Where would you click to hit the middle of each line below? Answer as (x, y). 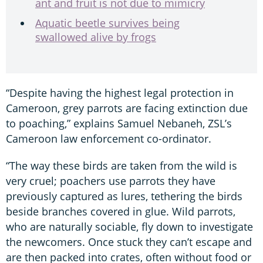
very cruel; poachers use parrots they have (111, 181)
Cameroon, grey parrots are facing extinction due (127, 108)
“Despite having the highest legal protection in (120, 92)
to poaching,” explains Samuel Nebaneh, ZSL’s (119, 123)
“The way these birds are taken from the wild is (122, 165)
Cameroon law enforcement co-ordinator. (109, 138)
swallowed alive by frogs (96, 37)
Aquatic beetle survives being (107, 23)
